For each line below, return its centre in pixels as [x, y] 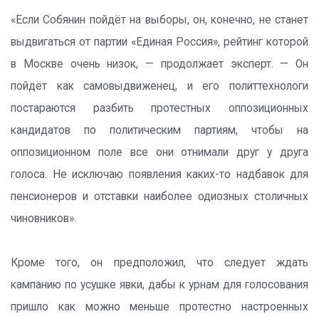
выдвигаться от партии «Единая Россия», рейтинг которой [159, 42]
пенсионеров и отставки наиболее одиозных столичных [159, 196]
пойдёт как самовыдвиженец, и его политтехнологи [159, 86]
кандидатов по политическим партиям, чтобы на [159, 130]
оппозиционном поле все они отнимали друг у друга [159, 152]
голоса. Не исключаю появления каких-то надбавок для [159, 174]
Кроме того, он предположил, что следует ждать [159, 262]
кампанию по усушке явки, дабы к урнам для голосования [159, 284]
